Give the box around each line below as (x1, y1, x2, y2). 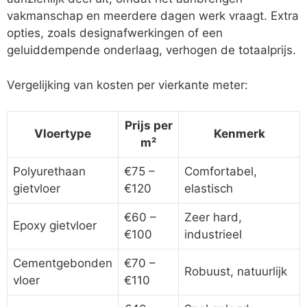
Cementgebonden (13, 256, 112, 271)
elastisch (184, 182, 233, 196)
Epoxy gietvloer (13, 219, 97, 233)
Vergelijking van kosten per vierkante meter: (7, 77, 248, 92)
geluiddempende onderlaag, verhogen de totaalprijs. (7, 43, 296, 58)
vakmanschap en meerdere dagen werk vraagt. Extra (7, 9, 299, 23)
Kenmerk (213, 127, 265, 141)
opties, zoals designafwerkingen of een (7, 26, 223, 40)
